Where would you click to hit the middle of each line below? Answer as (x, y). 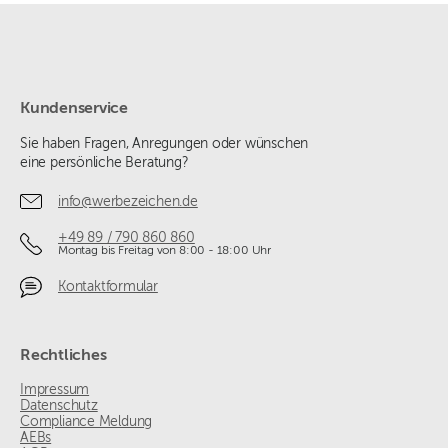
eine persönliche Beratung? (104, 163)
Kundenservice (74, 109)
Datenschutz (59, 406)
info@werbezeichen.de (128, 201)
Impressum (55, 390)
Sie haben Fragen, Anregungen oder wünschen (164, 144)
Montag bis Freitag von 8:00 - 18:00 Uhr (164, 251)
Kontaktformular (108, 286)
